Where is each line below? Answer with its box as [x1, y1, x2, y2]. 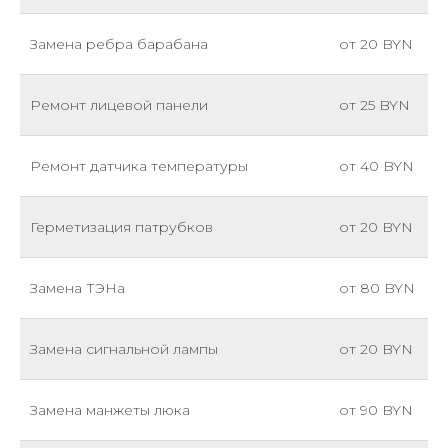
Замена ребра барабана [30, 34, 208, 53]
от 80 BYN [339, 278, 415, 297]
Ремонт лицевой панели [30, 95, 208, 114]
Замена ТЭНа [30, 278, 125, 297]
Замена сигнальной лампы [30, 339, 218, 358]
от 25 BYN [339, 95, 410, 114]
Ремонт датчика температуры [30, 156, 248, 175]
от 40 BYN [339, 156, 414, 175]
